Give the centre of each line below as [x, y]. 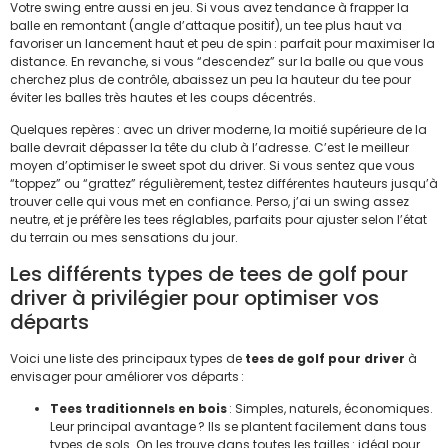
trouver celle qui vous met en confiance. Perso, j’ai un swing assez [209, 202]
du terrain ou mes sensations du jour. [124, 238]
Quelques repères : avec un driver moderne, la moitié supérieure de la [218, 130]
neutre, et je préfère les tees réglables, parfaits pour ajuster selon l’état [218, 220]
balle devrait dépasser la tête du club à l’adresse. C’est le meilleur [209, 148]
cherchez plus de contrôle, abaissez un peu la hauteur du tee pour [210, 79]
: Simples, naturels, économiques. [330, 409]
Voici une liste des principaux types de [127, 358]
